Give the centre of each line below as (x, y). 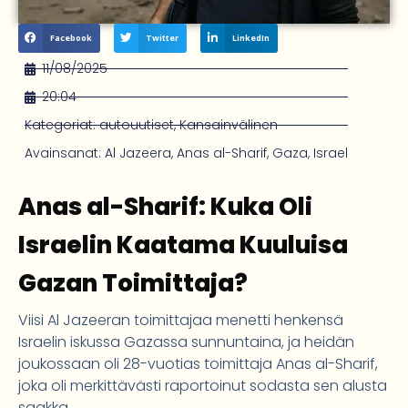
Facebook (71, 38)
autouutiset (137, 125)
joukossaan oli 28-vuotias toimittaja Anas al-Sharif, (198, 364)
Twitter (163, 38)
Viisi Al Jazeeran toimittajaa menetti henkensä (181, 321)
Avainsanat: (63, 153)
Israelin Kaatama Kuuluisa (183, 245)
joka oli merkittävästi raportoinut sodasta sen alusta (203, 386)
